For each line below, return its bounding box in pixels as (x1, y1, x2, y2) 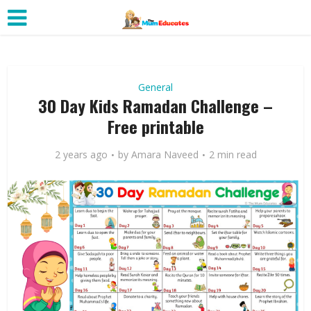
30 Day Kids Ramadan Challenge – (38, 93, 273, 118)
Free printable (107, 114, 204, 139)
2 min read (208, 148, 257, 161)
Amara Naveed (131, 148, 199, 161)
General (138, 81, 173, 94)
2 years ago (54, 148, 108, 161)
